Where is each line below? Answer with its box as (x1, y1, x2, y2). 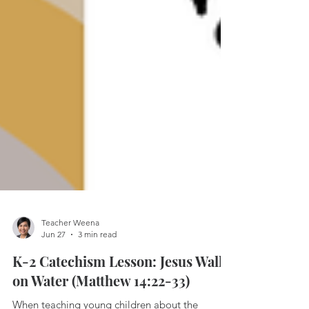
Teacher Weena (41, 266, 99, 276)
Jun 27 (41, 277, 66, 288)
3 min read (78, 277, 117, 288)
